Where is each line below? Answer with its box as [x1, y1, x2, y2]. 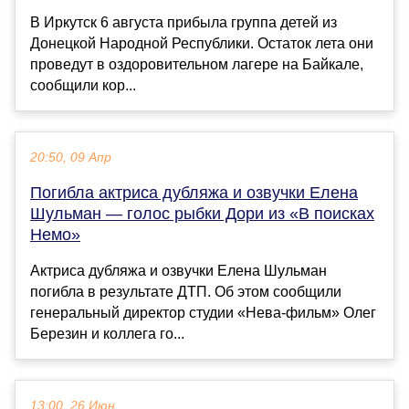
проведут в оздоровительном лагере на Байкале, [30, 56, 363, 72]
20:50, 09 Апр [30, 150, 111, 164]
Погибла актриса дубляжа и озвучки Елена [30, 183, 358, 202]
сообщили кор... [30, 77, 136, 93]
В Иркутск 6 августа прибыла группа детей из [30, 14, 337, 30]
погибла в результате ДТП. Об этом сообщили [30, 283, 341, 299]
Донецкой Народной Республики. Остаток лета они [30, 35, 373, 51]
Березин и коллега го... [30, 325, 184, 341]
